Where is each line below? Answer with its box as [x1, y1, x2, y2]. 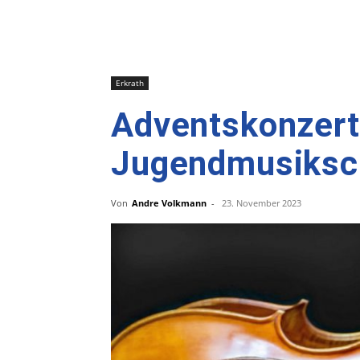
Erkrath [116, 77, 144, 88]
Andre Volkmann [132, 197, 207, 209]
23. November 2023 [222, 197, 301, 209]
